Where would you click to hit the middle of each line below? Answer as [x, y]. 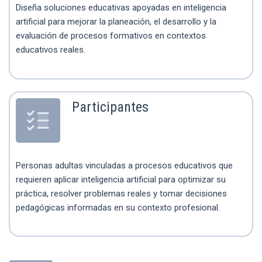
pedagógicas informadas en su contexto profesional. [118, 207]
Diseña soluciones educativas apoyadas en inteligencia [121, 8]
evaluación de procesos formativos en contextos [111, 36]
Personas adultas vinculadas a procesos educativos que [124, 165]
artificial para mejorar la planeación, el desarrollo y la [116, 22]
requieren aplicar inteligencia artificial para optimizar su [121, 179]
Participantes [110, 107]
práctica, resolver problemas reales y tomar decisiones [121, 193]
